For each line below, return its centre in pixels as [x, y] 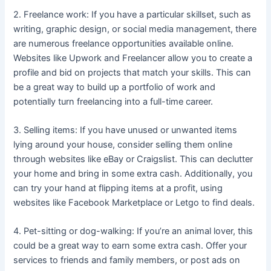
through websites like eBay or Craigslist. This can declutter [133, 159]
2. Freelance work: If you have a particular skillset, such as [132, 14]
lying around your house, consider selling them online [123, 144]
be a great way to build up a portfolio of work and [115, 87]
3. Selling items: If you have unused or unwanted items [126, 130]
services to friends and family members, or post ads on [127, 260]
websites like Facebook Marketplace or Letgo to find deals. [134, 202]
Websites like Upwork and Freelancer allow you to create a [133, 58]
